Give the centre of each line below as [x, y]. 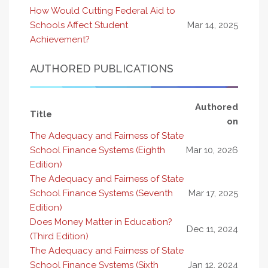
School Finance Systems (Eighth [98, 150]
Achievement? [60, 39]
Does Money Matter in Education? [101, 222]
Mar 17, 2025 [213, 193]
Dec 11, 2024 [212, 229]
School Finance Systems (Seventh [101, 193]
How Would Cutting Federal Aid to [103, 11]
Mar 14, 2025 [213, 25]
